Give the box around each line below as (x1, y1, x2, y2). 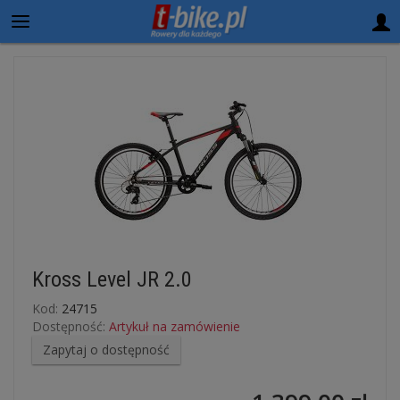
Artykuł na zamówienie (109, 318, 240, 335)
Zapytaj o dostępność (43, 341, 170, 358)
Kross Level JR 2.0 (32, 266, 192, 292)
